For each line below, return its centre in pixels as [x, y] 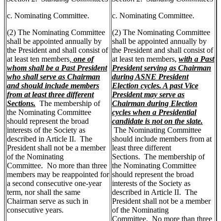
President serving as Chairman [162, 68]
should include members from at [162, 139]
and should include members [53, 86]
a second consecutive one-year [54, 184]
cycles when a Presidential [154, 112]
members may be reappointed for [58, 175]
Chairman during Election [155, 104]
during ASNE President [150, 77]
